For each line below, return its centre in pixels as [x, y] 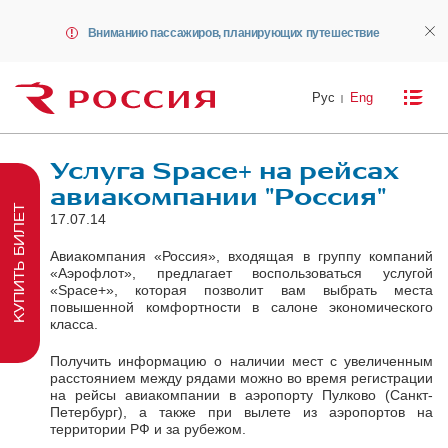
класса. [74, 323]
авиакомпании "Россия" [218, 197]
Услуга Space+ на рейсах [224, 171]
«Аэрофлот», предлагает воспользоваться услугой [241, 272]
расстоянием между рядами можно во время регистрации [241, 377]
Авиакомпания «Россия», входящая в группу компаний [241, 255]
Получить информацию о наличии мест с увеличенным [241, 360]
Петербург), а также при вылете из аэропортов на [241, 411]
